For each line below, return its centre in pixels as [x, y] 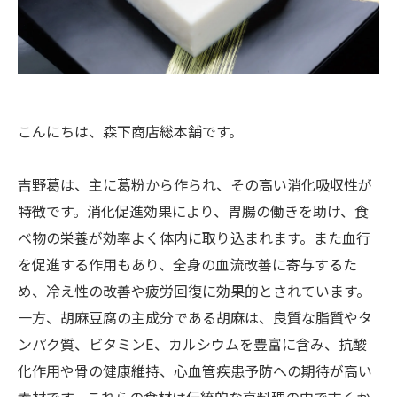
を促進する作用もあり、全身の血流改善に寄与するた [187, 264]
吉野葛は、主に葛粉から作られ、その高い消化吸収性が [195, 184]
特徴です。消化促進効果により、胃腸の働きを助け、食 [193, 211]
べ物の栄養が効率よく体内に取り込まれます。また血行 [194, 237]
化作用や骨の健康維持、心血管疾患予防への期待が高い [195, 370]
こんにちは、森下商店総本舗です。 [130, 131]
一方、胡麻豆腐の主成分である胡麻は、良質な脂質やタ [195, 317]
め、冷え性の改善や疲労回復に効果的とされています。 [194, 291]
